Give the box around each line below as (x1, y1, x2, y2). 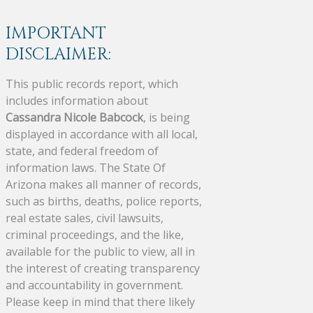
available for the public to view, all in (6, 243, 195, 259)
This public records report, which (6, 75, 178, 92)
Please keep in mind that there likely (6, 293, 195, 310)
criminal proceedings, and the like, (6, 226, 184, 242)
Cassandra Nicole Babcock (6, 109, 143, 125)
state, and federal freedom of (6, 143, 159, 159)
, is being (143, 109, 190, 125)
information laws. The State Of (6, 159, 166, 175)
